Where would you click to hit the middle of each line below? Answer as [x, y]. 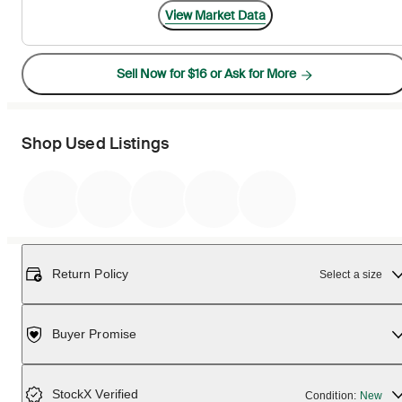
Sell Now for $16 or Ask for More [206, 74]
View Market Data [215, 15]
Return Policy [90, 274]
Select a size [351, 274]
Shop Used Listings [96, 144]
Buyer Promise [94, 334]
